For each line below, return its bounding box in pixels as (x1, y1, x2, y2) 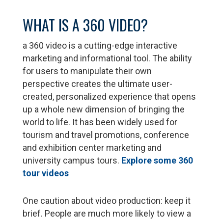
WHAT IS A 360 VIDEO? (23, 14, 148, 36)
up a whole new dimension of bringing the (23, 104, 185, 115)
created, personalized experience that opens (23, 91, 196, 102)
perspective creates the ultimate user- (23, 79, 173, 89)
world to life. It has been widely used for (23, 117, 178, 128)
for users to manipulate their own (23, 66, 152, 77)
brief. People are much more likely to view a (23, 208, 192, 219)
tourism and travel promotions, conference (23, 130, 190, 140)
